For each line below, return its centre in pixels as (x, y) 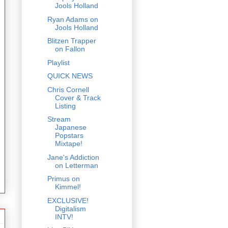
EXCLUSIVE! (68, 200)
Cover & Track (78, 97)
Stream (59, 119)
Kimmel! (68, 187)
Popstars (69, 136)
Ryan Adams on (73, 19)
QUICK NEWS (70, 76)
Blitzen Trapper (72, 41)
